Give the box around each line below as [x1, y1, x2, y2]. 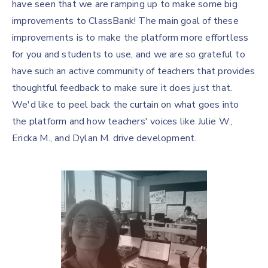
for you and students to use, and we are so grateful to [12, 48, 245, 61]
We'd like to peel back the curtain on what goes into [12, 98, 239, 111]
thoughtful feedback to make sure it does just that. [12, 81, 233, 95]
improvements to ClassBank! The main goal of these [12, 14, 239, 28]
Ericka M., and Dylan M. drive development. [12, 132, 197, 145]
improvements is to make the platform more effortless [12, 31, 249, 44]
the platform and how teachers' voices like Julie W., [12, 115, 233, 128]
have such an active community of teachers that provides [12, 65, 255, 78]
